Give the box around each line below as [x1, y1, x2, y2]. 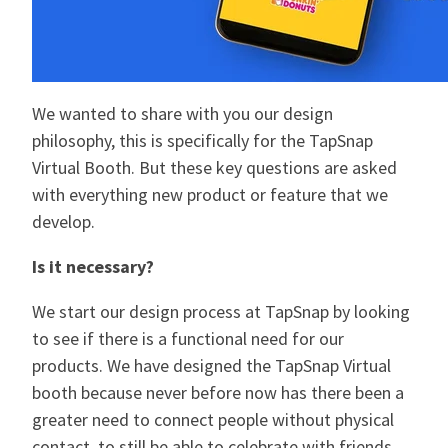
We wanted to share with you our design [32, 102, 333, 126]
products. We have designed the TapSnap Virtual [32, 354, 391, 378]
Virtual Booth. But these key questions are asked [32, 156, 397, 180]
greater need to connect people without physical [32, 408, 394, 432]
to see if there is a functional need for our [32, 327, 344, 351]
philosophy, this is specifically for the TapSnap [32, 129, 373, 153]
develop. [32, 210, 95, 234]
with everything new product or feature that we [32, 183, 388, 207]
